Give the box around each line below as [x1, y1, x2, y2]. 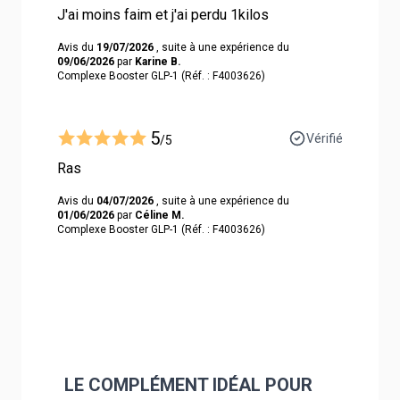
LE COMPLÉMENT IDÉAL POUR [64, 373, 312, 396]
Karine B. [135, 54, 181, 68]
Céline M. [135, 208, 185, 221]
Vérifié [306, 130, 343, 146]
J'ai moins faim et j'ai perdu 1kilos [57, 5, 269, 23]
